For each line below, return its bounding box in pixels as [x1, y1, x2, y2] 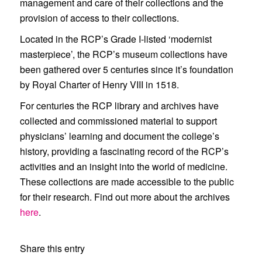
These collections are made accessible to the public [19, 175, 234, 188]
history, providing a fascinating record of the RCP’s [19, 144, 229, 158]
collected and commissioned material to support [19, 114, 217, 127]
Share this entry [19, 242, 85, 255]
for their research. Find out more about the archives [19, 190, 230, 204]
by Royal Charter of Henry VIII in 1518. [19, 78, 179, 91]
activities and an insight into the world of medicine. [19, 160, 227, 173]
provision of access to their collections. [19, 11, 179, 25]
